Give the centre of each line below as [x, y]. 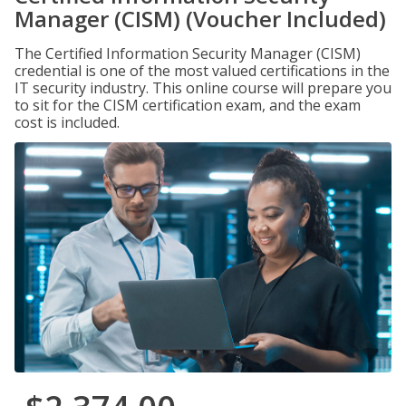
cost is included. [67, 122]
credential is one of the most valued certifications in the [202, 71]
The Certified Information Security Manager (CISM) [188, 53]
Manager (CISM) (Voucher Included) [200, 19]
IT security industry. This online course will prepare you [203, 88]
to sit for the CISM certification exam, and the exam [188, 105]
